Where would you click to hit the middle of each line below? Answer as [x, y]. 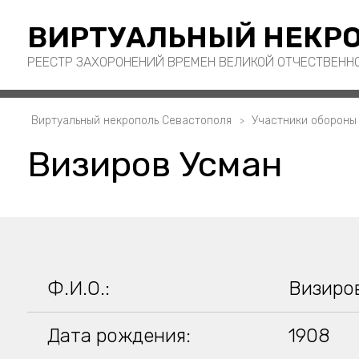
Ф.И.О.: [78, 288]
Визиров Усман [155, 164]
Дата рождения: [119, 336]
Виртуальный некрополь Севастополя [131, 121]
